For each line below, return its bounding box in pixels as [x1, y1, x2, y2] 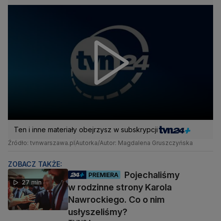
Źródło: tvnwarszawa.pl [8, 139, 75, 147]
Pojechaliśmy [124, 170, 180, 181]
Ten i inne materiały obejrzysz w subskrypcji [14, 125, 158, 134]
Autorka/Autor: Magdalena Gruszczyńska [75, 139, 193, 147]
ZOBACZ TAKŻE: [8, 160, 62, 169]
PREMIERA [88, 171, 118, 179]
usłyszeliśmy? [68, 207, 127, 218]
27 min [22, 179, 41, 186]
